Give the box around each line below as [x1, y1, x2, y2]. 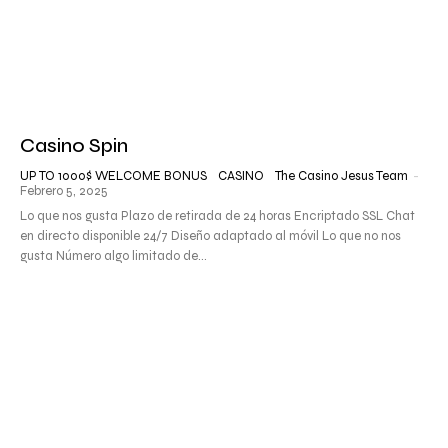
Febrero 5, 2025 [20, 182, 108, 199]
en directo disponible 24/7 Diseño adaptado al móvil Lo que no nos [20, 227, 401, 244]
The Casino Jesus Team [275, 167, 408, 184]
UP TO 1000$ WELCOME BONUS [20, 167, 207, 184]
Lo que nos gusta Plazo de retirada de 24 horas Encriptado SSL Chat [20, 207, 415, 224]
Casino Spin [20, 132, 128, 158]
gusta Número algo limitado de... [20, 247, 207, 264]
